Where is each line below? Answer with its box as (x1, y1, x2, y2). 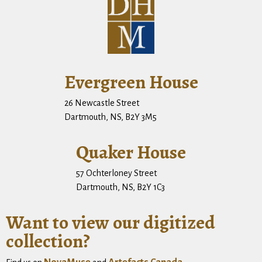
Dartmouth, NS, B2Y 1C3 (76, 182, 165, 192)
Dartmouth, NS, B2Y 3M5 (64, 112, 157, 122)
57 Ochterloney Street (76, 168, 157, 178)
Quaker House (76, 139, 186, 165)
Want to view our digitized (6, 209, 215, 235)
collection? (6, 227, 90, 254)
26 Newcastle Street (64, 98, 139, 108)
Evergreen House (64, 68, 198, 95)
